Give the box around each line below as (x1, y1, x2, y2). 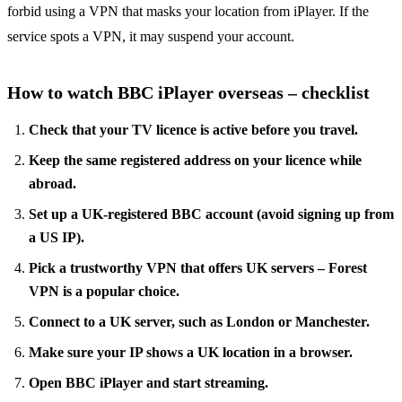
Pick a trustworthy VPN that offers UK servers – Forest (29, 259, 367, 275)
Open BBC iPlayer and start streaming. (29, 374, 268, 390)
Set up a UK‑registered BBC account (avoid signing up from (29, 205, 394, 222)
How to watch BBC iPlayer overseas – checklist (7, 82, 370, 102)
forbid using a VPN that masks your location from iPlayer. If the (7, 3, 369, 19)
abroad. (29, 175, 76, 191)
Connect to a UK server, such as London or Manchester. (29, 313, 370, 329)
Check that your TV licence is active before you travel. (29, 121, 358, 137)
